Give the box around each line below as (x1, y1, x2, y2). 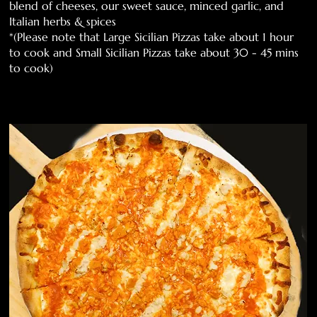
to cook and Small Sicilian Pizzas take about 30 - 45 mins (9, 45, 299, 59)
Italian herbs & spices (9, 13, 117, 28)
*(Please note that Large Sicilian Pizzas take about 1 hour (9, 29, 294, 44)
